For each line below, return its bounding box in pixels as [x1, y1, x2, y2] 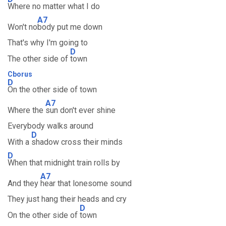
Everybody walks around [8, 121, 93, 131]
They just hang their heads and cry [8, 194, 127, 204]
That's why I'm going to [8, 38, 88, 47]
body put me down [37, 22, 102, 32]
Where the [8, 105, 45, 115]
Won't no [8, 22, 37, 32]
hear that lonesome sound [40, 179, 132, 188]
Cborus [8, 70, 32, 78]
